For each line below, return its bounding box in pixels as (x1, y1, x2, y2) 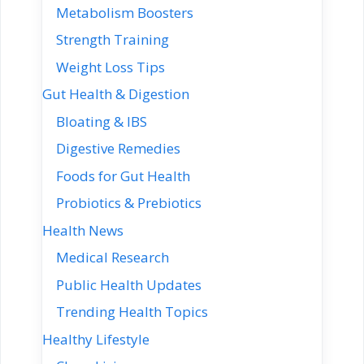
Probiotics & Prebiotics (56, 193, 201, 213)
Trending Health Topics (56, 302, 208, 322)
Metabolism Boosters (56, 2, 193, 22)
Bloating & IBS (56, 111, 147, 131)
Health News (42, 220, 123, 240)
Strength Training (56, 30, 169, 50)
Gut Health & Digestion (42, 84, 189, 104)
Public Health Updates (56, 275, 201, 294)
